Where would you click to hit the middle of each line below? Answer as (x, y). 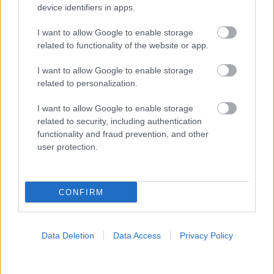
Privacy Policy (206, 235)
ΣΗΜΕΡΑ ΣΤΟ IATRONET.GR (92, 38)
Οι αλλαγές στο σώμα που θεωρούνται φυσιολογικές (132, 223)
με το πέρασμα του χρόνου (70, 235)
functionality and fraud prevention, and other (123, 134)
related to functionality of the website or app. (123, 45)
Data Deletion (68, 235)
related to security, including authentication (120, 121)
